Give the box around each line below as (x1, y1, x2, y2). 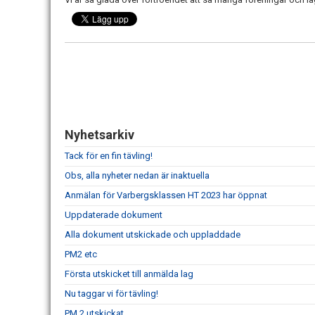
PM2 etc (65, 249, 97, 259)
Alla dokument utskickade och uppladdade (65, 229, 240, 240)
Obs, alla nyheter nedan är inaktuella (65, 170, 210, 181)
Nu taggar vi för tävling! (65, 288, 158, 299)
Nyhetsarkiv (65, 127, 134, 142)
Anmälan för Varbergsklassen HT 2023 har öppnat (65, 190, 267, 200)
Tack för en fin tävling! (65, 150, 153, 161)
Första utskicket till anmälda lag (65, 269, 193, 279)
